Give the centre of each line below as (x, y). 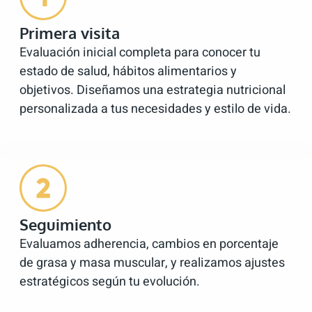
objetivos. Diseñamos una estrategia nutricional (153, 91)
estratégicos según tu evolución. (110, 282)
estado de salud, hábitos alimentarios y (128, 72)
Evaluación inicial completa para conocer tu (140, 53)
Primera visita (70, 33)
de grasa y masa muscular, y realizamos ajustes (152, 263)
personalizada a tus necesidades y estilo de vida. (155, 109)
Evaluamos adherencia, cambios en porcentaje (149, 244)
